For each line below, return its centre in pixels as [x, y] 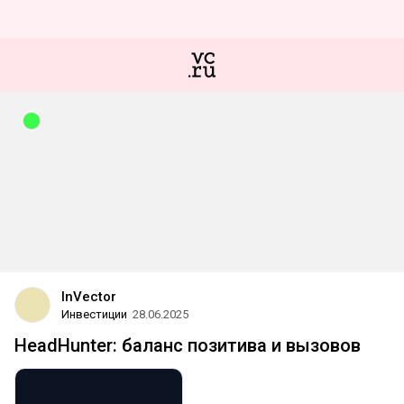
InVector [89, 297]
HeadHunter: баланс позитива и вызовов [188, 345]
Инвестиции [94, 314]
